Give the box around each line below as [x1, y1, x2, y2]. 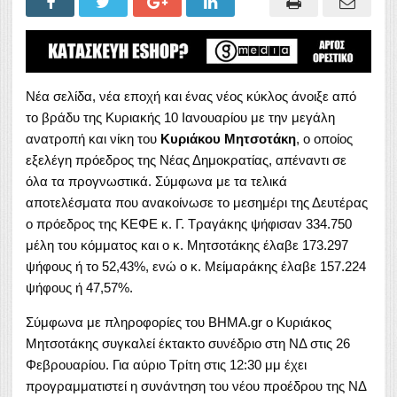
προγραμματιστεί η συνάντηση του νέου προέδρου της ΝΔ [26, 378, 366, 393]
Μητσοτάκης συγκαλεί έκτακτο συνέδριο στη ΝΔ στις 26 [26, 335, 350, 351]
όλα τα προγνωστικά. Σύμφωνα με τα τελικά [26, 173, 287, 189]
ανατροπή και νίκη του [26, 130, 160, 146]
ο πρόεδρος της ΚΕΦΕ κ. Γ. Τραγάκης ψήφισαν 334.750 [26, 215, 352, 231]
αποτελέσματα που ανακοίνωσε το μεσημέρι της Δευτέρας [26, 194, 368, 210]
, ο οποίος [296, 130, 353, 146]
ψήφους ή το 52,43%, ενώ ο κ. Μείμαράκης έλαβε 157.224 [26, 258, 366, 274]
